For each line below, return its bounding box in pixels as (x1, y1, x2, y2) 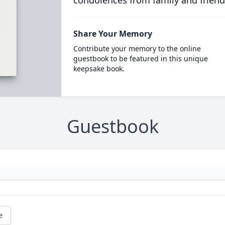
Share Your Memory (73, 28, 152, 39)
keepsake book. (73, 64, 125, 73)
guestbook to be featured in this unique (73, 54, 208, 63)
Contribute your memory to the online (73, 44, 201, 53)
